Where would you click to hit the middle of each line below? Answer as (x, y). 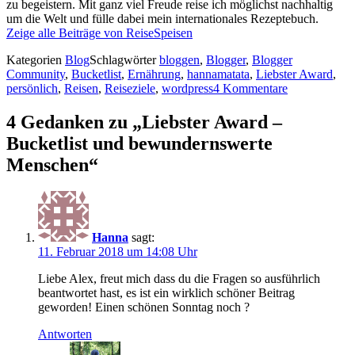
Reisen (81, 88)
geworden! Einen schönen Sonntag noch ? (144, 307)
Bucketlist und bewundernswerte (139, 143)
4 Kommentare (250, 88)
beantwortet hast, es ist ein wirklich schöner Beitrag (166, 293)
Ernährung (154, 74)
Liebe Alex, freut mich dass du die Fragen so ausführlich (179, 279)
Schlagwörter (124, 59)
